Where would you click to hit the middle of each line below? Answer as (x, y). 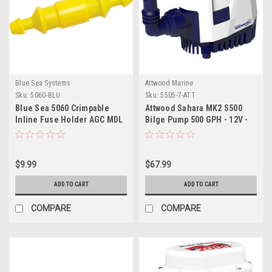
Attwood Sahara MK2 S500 (194, 108)
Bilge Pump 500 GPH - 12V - (197, 119)
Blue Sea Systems (43, 83)
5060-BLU (46, 95)
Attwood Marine (169, 83)
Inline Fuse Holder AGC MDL (69, 119)
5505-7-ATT (178, 95)
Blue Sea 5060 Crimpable (62, 108)
